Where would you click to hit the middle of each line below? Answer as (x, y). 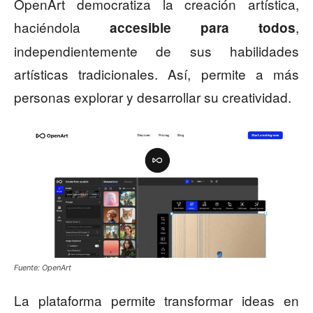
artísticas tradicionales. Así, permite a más (156, 74)
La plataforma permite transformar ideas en (156, 300)
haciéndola (62, 27)
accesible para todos (203, 28)
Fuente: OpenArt (43, 268)
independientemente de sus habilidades (156, 51)
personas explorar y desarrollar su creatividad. (153, 97)
